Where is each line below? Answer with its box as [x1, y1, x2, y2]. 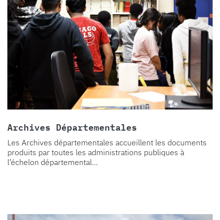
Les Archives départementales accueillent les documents [7, 137, 207, 148]
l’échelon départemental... [7, 157, 98, 167]
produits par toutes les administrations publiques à [7, 147, 184, 158]
